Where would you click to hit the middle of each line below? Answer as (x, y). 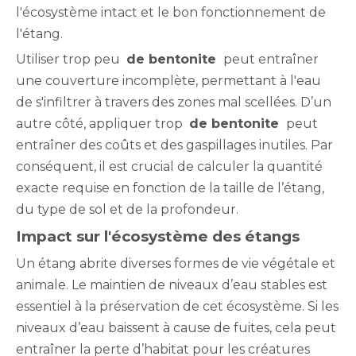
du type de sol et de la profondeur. (127, 209)
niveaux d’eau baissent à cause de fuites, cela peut (176, 328)
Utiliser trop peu (71, 59)
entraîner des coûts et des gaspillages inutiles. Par (174, 145)
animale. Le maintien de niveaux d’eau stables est (172, 285)
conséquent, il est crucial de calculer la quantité (169, 166)
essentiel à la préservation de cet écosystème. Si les (177, 306)
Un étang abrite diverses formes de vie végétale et (176, 263)
